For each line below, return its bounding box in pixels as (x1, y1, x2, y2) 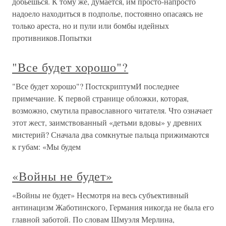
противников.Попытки (12, 32, 92, 43)
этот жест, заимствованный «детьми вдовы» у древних (12, 117, 202, 128)
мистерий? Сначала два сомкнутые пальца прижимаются (12, 129, 209, 140)
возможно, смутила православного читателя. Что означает (12, 105, 212, 116)
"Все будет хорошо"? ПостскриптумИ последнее (12, 81, 179, 91)
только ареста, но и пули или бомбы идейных (12, 20, 169, 31)
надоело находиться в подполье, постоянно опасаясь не (12, 8, 203, 19)
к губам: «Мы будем (12, 141, 81, 152)
